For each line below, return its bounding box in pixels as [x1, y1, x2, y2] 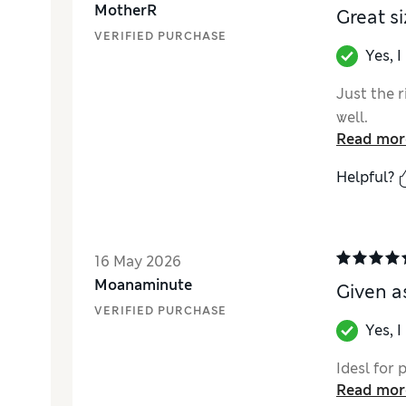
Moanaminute [94, 275, 192, 295]
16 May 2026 [94, 252, 181, 272]
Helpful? [335, 168, 394, 188]
